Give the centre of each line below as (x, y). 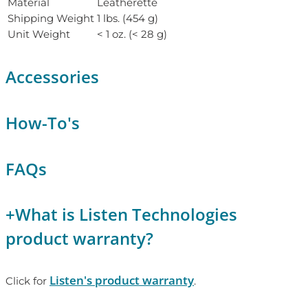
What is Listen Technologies (126, 214)
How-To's (43, 122)
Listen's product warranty (122, 280)
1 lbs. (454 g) (128, 18)
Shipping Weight (51, 18)
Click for (27, 281)
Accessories (52, 76)
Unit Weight (39, 34)
